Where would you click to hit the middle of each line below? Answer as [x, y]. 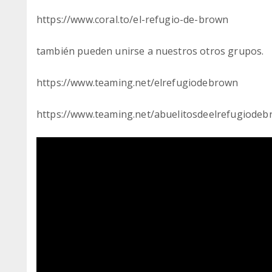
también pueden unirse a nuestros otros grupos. [150, 51]
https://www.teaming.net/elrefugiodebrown [138, 83]
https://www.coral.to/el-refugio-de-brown [133, 20]
